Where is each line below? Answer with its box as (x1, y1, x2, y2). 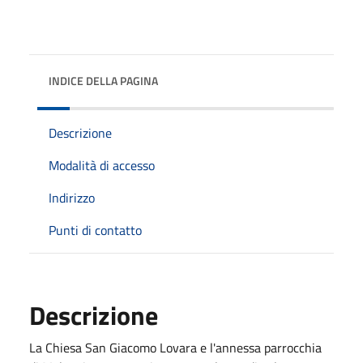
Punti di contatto (49, 220, 142, 240)
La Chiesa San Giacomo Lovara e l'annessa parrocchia (29, 337, 322, 357)
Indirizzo (49, 187, 95, 207)
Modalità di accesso (49, 155, 155, 175)
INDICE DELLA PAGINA (49, 71, 158, 89)
